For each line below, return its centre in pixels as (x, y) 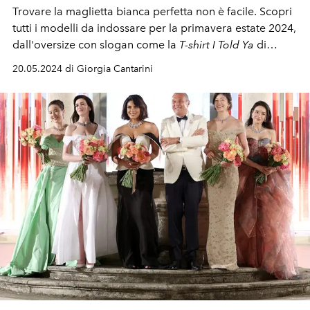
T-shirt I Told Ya (218, 44)
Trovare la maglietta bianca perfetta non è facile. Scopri (152, 11)
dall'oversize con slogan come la (96, 44)
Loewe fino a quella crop (75, 61)
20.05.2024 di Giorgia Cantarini (83, 69)
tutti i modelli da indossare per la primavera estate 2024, (154, 28)
